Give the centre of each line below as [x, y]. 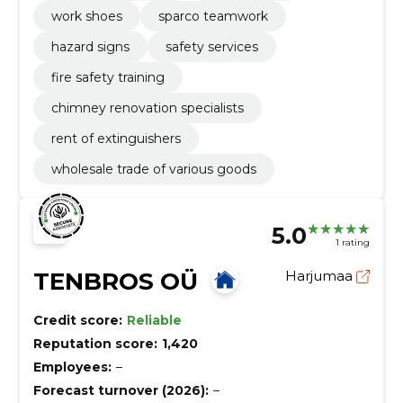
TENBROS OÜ [115, 281]
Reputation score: [95, 343]
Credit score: [77, 320]
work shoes [86, 16]
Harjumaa [321, 275]
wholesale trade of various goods [153, 169]
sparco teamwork [213, 16]
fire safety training [107, 77]
